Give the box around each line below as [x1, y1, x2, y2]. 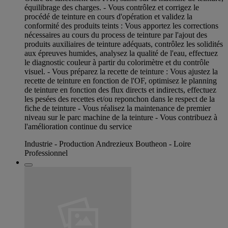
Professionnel [24, 149, 68, 158]
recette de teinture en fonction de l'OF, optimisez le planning [24, 76, 217, 85]
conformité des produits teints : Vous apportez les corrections [24, 21, 218, 31]
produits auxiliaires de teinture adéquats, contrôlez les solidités [24, 40, 223, 49]
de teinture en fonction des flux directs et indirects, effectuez [24, 85, 216, 95]
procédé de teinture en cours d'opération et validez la [24, 12, 192, 21]
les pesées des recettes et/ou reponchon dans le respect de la [24, 95, 215, 104]
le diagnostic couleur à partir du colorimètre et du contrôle [24, 58, 209, 67]
